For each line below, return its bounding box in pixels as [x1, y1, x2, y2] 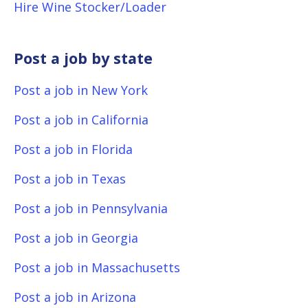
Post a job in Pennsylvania [14, 200, 168, 217]
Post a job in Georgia [14, 230, 138, 246]
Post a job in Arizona [14, 289, 136, 305]
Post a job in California [14, 111, 148, 128]
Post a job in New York [14, 82, 148, 98]
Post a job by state [14, 48, 153, 68]
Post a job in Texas [14, 170, 126, 187]
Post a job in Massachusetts [14, 259, 180, 276]
